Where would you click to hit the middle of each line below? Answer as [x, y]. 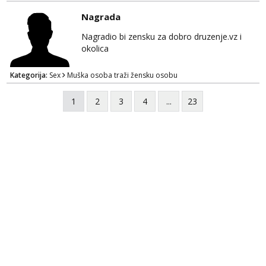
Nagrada [101, 17]
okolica [95, 48]
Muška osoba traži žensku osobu [122, 75]
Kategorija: [30, 75]
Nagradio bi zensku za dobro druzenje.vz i [161, 37]
